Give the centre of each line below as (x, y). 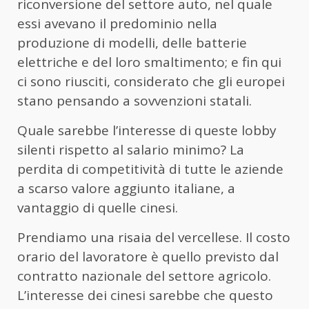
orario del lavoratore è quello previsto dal (148, 256)
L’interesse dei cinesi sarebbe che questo (145, 295)
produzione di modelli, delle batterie (132, 42)
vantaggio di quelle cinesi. (98, 207)
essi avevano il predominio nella (117, 23)
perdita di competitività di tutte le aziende (150, 169)
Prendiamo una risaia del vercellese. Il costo (154, 237)
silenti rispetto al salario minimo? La (131, 149)
